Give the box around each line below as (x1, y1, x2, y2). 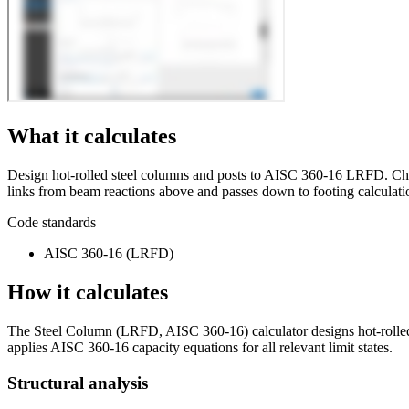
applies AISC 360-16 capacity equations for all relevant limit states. (7, 339, 393, 355)
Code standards (7, 215, 96, 230)
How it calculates (7, 279, 168, 304)
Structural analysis (7, 372, 148, 393)
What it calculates (7, 124, 176, 149)
